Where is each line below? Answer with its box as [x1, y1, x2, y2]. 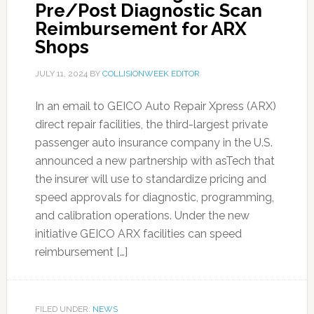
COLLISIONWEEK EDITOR [102, 69, 200, 78]
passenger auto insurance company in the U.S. [34, 136, 273, 149]
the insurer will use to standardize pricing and [34, 172, 266, 186]
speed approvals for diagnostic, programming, [34, 191, 274, 204]
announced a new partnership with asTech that [34, 154, 275, 168]
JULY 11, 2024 [34, 69, 88, 78]
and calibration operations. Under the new [34, 209, 250, 222]
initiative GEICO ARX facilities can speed [34, 227, 242, 240]
